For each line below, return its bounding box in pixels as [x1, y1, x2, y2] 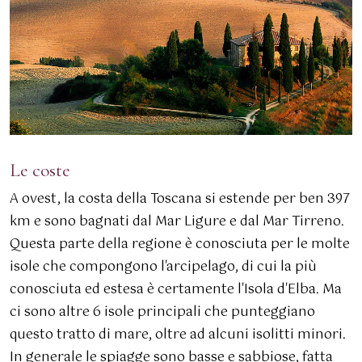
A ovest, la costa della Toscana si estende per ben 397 [10, 188, 350, 210]
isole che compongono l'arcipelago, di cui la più [10, 256, 317, 278]
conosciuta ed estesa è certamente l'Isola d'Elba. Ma [10, 279, 342, 301]
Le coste [10, 158, 70, 182]
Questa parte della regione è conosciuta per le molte [10, 234, 350, 255]
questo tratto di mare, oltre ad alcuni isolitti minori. [10, 324, 346, 346]
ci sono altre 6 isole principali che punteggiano [10, 301, 315, 323]
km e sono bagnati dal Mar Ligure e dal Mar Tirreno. [10, 211, 344, 233]
